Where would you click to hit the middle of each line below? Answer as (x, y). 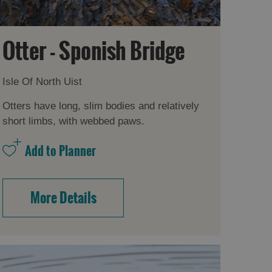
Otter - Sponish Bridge (94, 51)
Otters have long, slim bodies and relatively (101, 106)
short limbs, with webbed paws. (74, 121)
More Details (63, 198)
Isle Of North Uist (42, 81)
